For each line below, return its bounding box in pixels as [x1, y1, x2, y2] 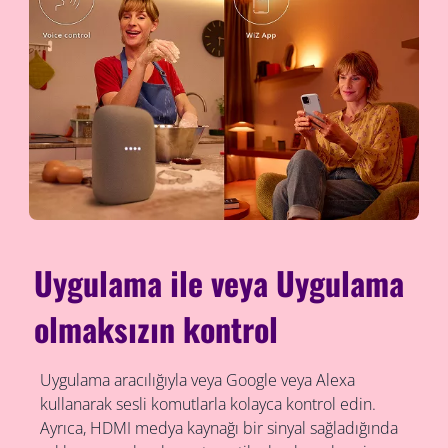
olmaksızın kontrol [34, 304, 279, 352]
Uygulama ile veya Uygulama [34, 258, 405, 306]
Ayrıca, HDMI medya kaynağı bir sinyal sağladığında [39, 416, 398, 439]
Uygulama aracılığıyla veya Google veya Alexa [39, 368, 355, 391]
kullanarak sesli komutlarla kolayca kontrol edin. [39, 392, 376, 415]
